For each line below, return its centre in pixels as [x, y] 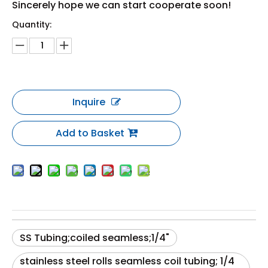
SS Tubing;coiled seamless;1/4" [95, 237]
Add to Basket [90, 133]
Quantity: [32, 24]
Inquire [89, 102]
